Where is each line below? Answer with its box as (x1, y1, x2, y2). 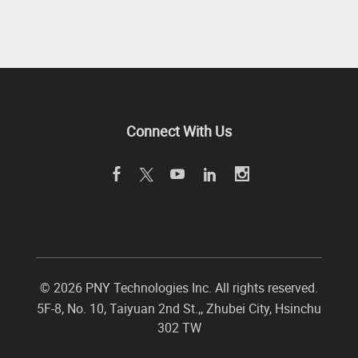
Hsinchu (275, 300, 321, 317)
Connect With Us (126, 121, 232, 141)
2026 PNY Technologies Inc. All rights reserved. (54, 279, 318, 296)
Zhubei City (206, 300, 269, 317)
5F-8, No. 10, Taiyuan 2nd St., (37, 300, 201, 317)
